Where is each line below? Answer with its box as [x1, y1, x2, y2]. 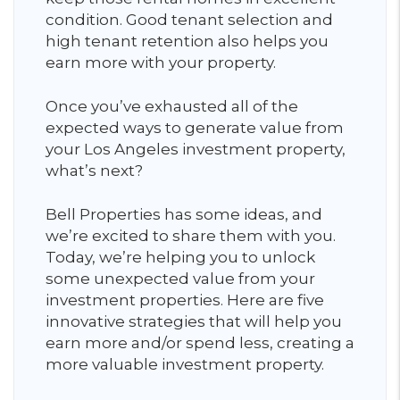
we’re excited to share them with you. [46, 227, 336, 245]
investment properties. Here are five [46, 291, 324, 309]
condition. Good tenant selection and [46, 11, 333, 29]
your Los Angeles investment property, [46, 140, 346, 158]
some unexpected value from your [46, 270, 315, 287]
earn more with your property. [46, 54, 279, 71]
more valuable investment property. [46, 355, 328, 373]
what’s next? [46, 162, 146, 179]
